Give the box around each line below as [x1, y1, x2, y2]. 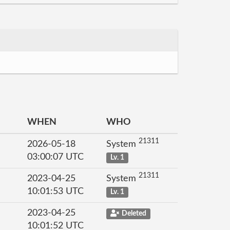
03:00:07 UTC [27, 152, 84, 162]
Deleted [121, 210, 146, 217]
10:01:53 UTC [27, 187, 84, 196]
